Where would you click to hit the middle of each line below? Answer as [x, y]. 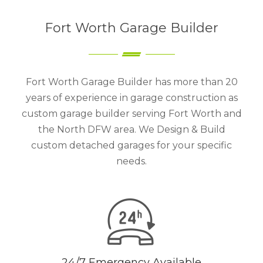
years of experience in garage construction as [131, 98]
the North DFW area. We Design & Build [131, 130]
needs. [131, 161]
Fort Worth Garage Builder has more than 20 [131, 82]
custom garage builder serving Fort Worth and [131, 114]
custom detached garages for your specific [131, 146]
